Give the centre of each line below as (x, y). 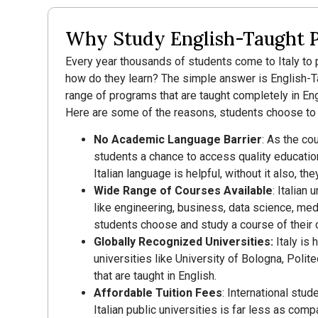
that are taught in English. (155, 276)
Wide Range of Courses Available (183, 191)
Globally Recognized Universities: (185, 242)
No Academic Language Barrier (178, 140)
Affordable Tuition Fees (158, 293)
